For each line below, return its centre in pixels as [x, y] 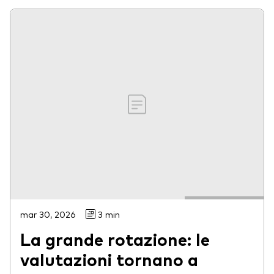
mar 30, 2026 [48, 214]
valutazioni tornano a [109, 258]
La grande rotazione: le [115, 238]
